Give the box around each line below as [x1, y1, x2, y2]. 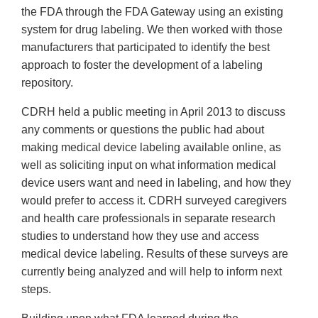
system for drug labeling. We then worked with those [21, 23, 283, 36]
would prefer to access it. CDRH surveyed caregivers [21, 194, 287, 207]
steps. [21, 283, 51, 296]
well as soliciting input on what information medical [21, 159, 276, 172]
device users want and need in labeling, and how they [21, 177, 291, 190]
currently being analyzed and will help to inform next [21, 265, 282, 278]
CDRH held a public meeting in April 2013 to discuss [21, 106, 285, 119]
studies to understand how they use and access [21, 230, 259, 243]
